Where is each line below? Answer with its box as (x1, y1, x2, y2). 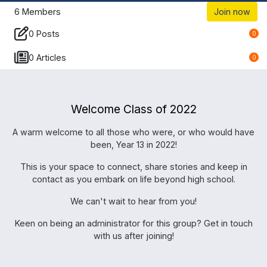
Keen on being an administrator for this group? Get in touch (14, 218, 253, 229)
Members (22, 7, 61, 17)
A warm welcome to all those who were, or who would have (13, 127, 254, 138)
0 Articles (29, 52, 66, 63)
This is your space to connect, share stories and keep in (20, 162, 247, 172)
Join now (214, 7, 250, 17)
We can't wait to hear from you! (70, 196, 197, 207)
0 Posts (29, 28, 60, 39)
